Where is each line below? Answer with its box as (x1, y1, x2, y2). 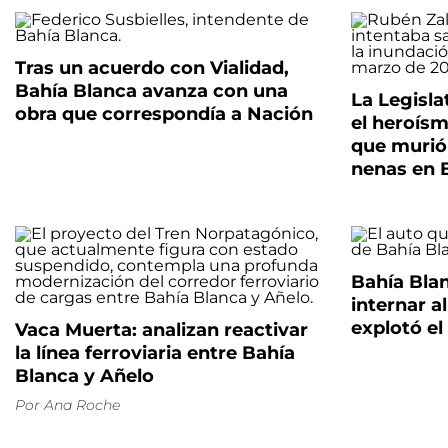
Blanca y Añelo (15, 365, 154, 388)
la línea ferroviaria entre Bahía (15, 342, 295, 365)
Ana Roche (44, 396, 120, 415)
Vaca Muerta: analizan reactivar (15, 319, 308, 342)
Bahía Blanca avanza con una (15, 80, 288, 103)
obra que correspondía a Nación (15, 103, 313, 126)
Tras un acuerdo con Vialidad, (15, 57, 289, 80)
